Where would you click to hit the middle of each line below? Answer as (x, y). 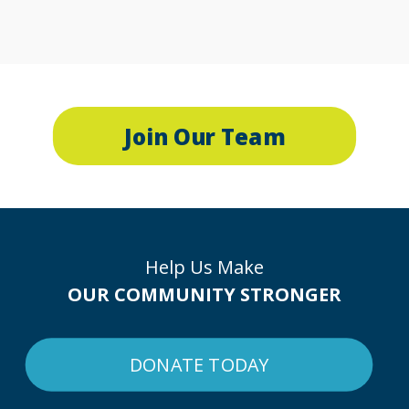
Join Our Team (204, 136)
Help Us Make (204, 267)
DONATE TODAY (199, 364)
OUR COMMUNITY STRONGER (204, 294)
